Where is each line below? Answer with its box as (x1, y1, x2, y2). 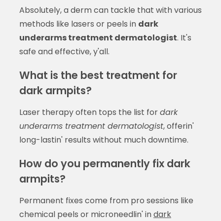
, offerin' (163, 120, 194, 132)
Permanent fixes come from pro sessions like (19, 194, 193, 206)
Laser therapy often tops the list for (19, 106, 160, 118)
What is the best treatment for (19, 68, 177, 82)
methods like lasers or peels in (19, 18, 138, 30)
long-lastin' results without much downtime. (19, 134, 188, 146)
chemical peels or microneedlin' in (19, 208, 153, 220)
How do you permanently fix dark (19, 156, 190, 171)
